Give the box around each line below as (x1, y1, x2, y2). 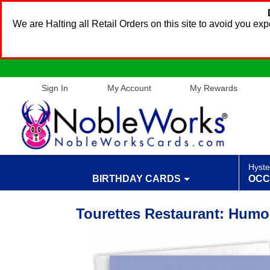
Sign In (42, 83, 69, 93)
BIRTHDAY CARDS (92, 174, 181, 184)
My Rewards (190, 83, 238, 93)
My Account (107, 83, 151, 93)
